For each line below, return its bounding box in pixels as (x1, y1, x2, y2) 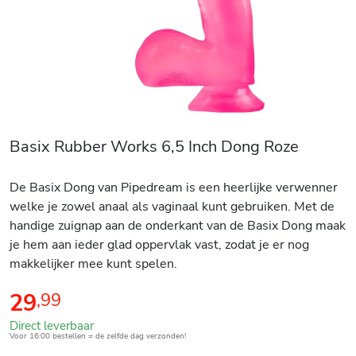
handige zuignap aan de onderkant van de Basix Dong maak (10, 216, 346, 234)
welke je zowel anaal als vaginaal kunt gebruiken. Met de (10, 197, 335, 215)
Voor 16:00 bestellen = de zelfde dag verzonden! (10, 330, 186, 341)
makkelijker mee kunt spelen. (10, 254, 177, 273)
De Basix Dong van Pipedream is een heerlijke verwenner (10, 178, 338, 196)
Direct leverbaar (10, 317, 94, 334)
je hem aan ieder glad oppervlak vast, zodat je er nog (10, 235, 309, 253)
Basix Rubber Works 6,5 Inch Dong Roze (10, 135, 299, 157)
